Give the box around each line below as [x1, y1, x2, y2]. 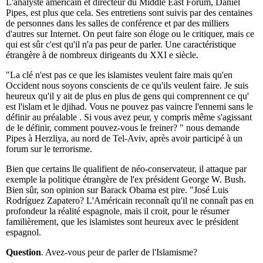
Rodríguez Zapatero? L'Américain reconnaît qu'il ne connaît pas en [6, 195, 254, 206]
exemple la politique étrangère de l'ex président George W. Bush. [6, 174, 246, 185]
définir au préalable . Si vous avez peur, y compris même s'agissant [6, 112, 252, 123]
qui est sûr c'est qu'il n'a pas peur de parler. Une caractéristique [6, 39, 236, 50]
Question [6, 247, 41, 258]
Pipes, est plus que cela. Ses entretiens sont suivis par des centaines [6, 8, 252, 18]
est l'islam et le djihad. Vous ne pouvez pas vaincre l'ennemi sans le [6, 102, 253, 112]
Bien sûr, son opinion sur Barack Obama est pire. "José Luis [6, 185, 228, 195]
